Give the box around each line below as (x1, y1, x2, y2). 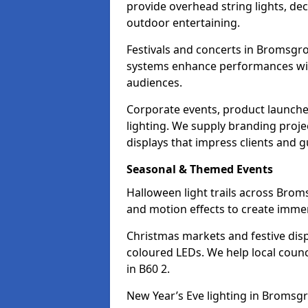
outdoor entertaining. (126, 15, 240, 30)
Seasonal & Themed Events (126, 162, 273, 177)
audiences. (126, 75, 182, 90)
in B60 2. (126, 261, 170, 276)
